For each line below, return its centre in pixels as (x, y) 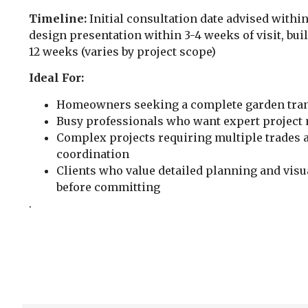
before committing (108, 187)
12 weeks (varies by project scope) (122, 51)
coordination (93, 154)
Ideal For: (56, 78)
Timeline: (58, 18)
